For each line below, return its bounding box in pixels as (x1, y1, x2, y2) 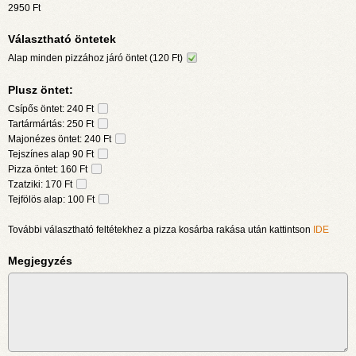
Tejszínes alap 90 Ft (8, 148, 96, 160)
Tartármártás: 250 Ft (8, 118, 96, 130)
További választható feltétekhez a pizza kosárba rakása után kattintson (8, 224, 313, 235)
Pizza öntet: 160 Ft (8, 163, 90, 175)
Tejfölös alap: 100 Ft (8, 193, 97, 205)
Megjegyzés (8, 254, 72, 267)
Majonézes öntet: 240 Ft (8, 133, 114, 145)
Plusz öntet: (8, 83, 73, 96)
